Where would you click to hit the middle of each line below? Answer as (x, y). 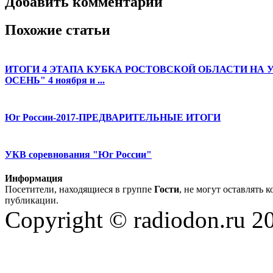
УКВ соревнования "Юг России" (78, 154)
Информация (34, 179)
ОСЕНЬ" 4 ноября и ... (55, 80)
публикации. (32, 200)
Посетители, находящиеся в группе (80, 190)
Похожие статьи (58, 30)
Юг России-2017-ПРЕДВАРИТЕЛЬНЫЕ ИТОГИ (113, 117)
